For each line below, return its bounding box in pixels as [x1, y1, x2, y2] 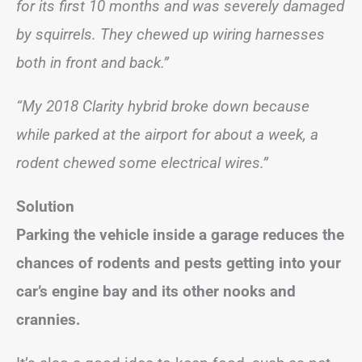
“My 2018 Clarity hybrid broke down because [16, 96, 309, 116]
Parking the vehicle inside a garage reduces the [16, 225, 344, 244]
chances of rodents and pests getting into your [16, 253, 341, 272]
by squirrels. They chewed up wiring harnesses [16, 24, 325, 44]
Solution [16, 196, 74, 216]
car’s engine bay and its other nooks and [16, 281, 296, 301]
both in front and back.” [16, 53, 173, 72]
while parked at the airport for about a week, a [16, 124, 318, 144]
